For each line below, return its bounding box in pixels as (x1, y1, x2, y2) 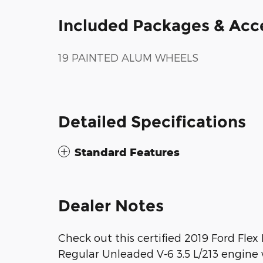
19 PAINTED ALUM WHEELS (58, 50, 198, 63)
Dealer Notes (58, 195, 164, 215)
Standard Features (75, 145, 180, 159)
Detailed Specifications (58, 112, 246, 131)
